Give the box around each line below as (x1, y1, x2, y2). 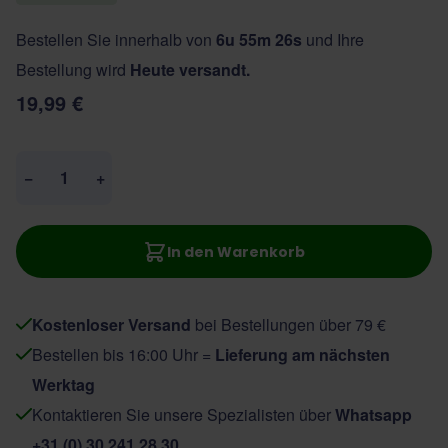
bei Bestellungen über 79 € (191, 313, 386, 336)
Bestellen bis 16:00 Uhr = (32, 343, 215, 366)
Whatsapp (335, 403, 412, 426)
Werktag (32, 373, 95, 396)
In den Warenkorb (167, 241, 305, 262)
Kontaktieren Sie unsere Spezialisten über (32, 403, 335, 426)
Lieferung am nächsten (215, 343, 390, 366)
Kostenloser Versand (32, 313, 191, 336)
